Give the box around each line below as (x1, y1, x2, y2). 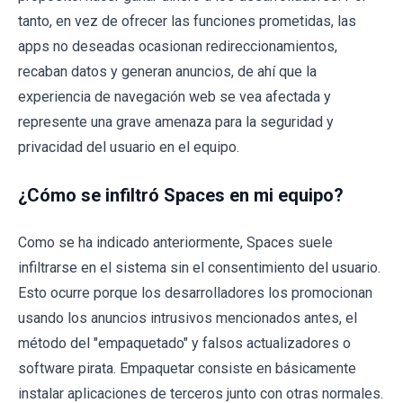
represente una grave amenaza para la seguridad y (18, 112, 334, 130)
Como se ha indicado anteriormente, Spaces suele (18, 233, 333, 251)
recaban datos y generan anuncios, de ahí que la (18, 62, 317, 80)
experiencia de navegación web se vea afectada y (18, 87, 331, 105)
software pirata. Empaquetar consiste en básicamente (18, 359, 356, 377)
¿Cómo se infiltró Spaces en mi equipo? (18, 184, 344, 206)
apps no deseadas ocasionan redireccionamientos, (18, 37, 337, 55)
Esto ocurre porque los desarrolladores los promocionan (18, 283, 372, 301)
